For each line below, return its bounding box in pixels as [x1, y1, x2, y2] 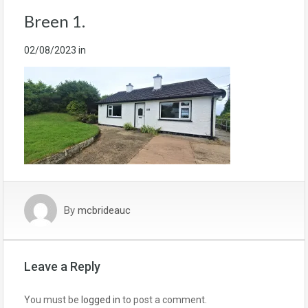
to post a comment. [120, 294, 207, 306]
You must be [24, 294, 81, 306]
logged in [81, 294, 120, 306]
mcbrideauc [78, 204, 131, 217]
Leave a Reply [24, 259, 100, 274]
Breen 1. [24, 11, 85, 32]
